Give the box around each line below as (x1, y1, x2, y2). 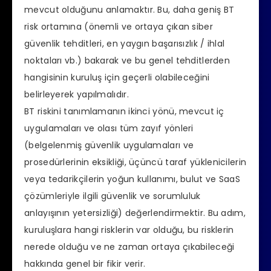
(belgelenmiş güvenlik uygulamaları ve (24, 139, 194, 151)
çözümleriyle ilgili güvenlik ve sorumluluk (24, 189, 201, 202)
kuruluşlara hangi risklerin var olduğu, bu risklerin (24, 223, 234, 236)
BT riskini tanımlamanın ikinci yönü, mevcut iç (24, 105, 224, 117)
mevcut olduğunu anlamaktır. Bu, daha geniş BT (24, 3, 235, 16)
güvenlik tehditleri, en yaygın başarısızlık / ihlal (24, 37, 225, 50)
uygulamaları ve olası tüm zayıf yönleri (24, 122, 194, 134)
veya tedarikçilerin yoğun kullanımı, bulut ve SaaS (24, 172, 241, 185)
